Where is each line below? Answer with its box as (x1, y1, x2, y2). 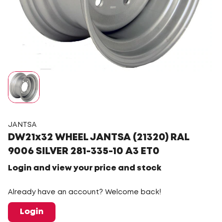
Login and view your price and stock (8, 165, 161, 172)
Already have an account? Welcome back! (8, 189, 161, 195)
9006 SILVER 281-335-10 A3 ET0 (8, 147, 160, 156)
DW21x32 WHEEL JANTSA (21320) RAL (8, 133, 189, 142)
